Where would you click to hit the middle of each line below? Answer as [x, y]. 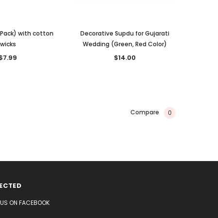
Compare [145, 112]
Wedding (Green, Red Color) [125, 44]
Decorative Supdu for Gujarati [125, 34]
